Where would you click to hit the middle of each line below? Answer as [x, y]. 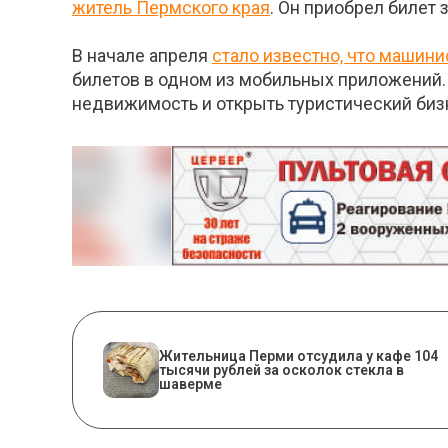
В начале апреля [142, 55]
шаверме [190, 383]
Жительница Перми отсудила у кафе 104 [298, 355]
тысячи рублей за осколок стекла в [281, 369]
